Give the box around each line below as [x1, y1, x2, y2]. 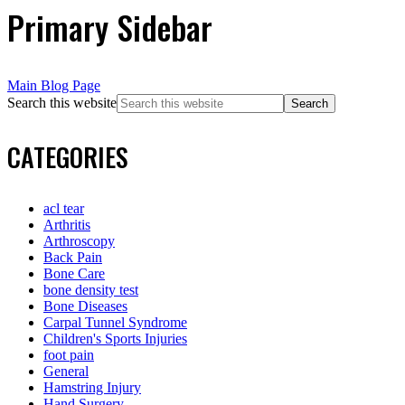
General [43, 363, 89, 380]
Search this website [7, 95, 117, 111]
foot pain [43, 347, 94, 363]
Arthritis [43, 217, 90, 233]
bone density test [43, 282, 138, 298]
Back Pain [43, 250, 102, 266]
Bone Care [43, 266, 105, 282]
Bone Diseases [43, 298, 127, 315]
